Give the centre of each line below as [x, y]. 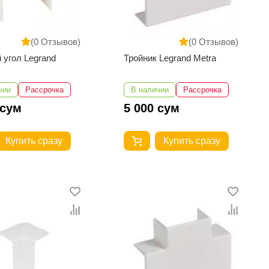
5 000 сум [152, 108]
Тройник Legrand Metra [170, 58]
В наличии [150, 90]
